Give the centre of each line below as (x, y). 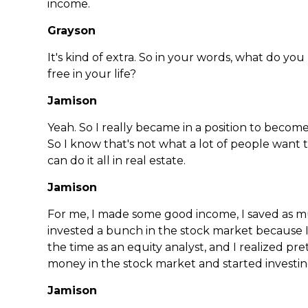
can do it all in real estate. (117, 161)
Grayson (71, 31)
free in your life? (92, 74)
